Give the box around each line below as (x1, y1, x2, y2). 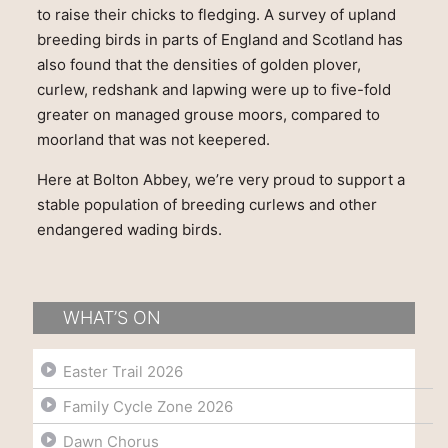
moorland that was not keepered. (36, 130, 270, 150)
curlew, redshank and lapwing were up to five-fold (36, 80, 391, 100)
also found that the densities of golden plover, (36, 55, 361, 75)
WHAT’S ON (63, 307, 161, 329)
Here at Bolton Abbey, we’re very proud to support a (36, 170, 405, 190)
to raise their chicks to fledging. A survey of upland (36, 5, 396, 25)
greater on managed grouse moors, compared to (36, 105, 380, 125)
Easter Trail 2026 (63, 362, 183, 382)
